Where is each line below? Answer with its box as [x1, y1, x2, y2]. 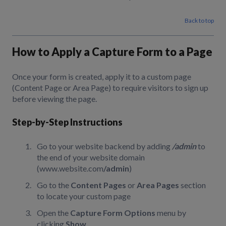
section [179, 180, 206, 190]
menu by [155, 208, 186, 218]
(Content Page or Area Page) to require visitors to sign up [12, 83, 208, 93]
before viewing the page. [12, 94, 97, 104]
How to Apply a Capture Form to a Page [12, 44, 212, 59]
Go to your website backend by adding [37, 141, 172, 151]
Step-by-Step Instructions [12, 117, 123, 128]
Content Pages [71, 180, 126, 190]
